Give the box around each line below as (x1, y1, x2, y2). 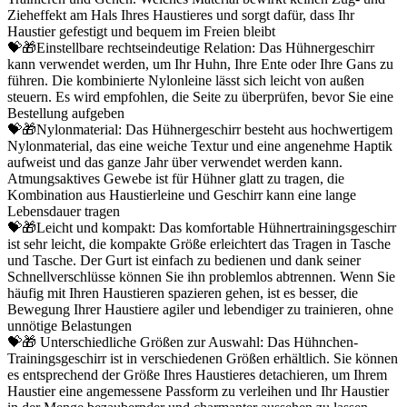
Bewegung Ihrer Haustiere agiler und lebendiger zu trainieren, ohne (7, 302, 393, 318)
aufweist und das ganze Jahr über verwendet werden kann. (7, 154, 342, 171)
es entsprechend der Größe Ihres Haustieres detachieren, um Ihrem (7, 367, 387, 383)
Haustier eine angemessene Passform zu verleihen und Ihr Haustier (7, 383, 389, 400)
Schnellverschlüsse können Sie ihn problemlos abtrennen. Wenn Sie (7, 269, 395, 285)
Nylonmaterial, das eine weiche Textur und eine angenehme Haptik (7, 138, 392, 154)
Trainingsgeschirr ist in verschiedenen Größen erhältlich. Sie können (7, 351, 398, 367)
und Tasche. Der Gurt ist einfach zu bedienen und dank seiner (7, 253, 361, 269)
